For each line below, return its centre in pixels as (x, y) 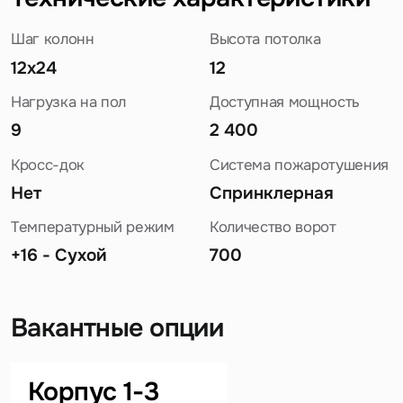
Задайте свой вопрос (188, 358)
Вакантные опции (117, 327)
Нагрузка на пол (68, 103)
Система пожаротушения (299, 165)
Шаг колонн (52, 40)
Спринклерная (271, 193)
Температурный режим (92, 228)
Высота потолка (265, 40)
